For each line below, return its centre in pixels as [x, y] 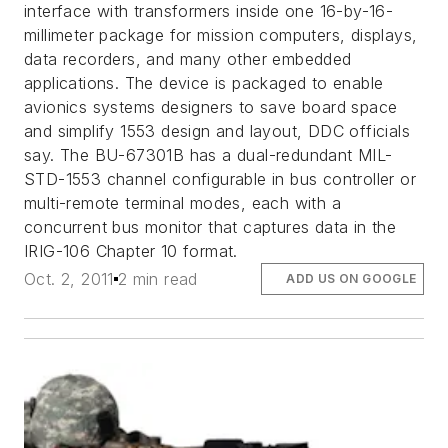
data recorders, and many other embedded [188, 58]
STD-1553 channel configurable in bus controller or [220, 178]
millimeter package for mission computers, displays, [221, 34]
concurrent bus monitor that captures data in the [210, 226]
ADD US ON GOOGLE [351, 278]
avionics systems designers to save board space [211, 106]
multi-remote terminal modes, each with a [182, 202]
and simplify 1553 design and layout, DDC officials [217, 130]
